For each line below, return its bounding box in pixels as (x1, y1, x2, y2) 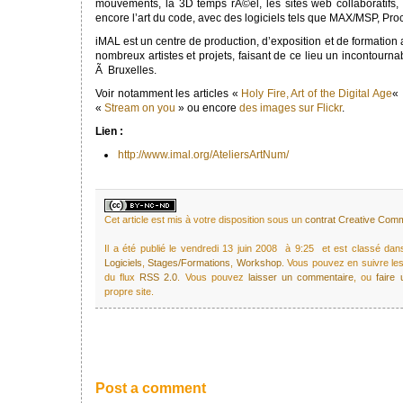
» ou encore (175, 102, 239, 114)
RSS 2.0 (139, 272, 178, 282)
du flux (104, 272, 140, 282)
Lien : (95, 125, 123, 138)
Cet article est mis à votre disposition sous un (104, 214, 305, 225)
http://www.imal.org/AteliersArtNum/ (118, 148, 289, 161)
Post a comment (95, 381, 206, 396)
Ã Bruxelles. (95, 64, 157, 76)
